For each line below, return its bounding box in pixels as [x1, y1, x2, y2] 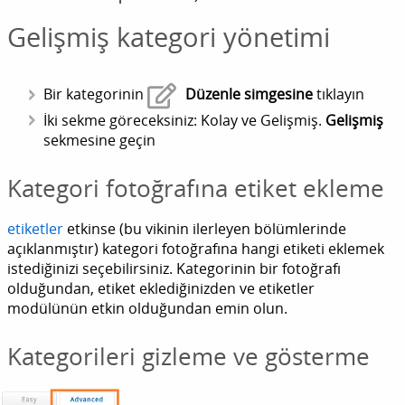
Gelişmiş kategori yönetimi [7, 19, 330, 55]
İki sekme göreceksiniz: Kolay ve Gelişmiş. [43, 110, 325, 131]
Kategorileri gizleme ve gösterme [7, 341, 370, 373]
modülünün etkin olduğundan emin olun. [7, 298, 287, 319]
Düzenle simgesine [185, 84, 313, 105]
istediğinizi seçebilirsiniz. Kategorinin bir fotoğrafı [7, 259, 341, 279]
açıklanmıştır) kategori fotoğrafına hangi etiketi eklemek [7, 239, 384, 259]
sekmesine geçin [43, 130, 155, 151]
